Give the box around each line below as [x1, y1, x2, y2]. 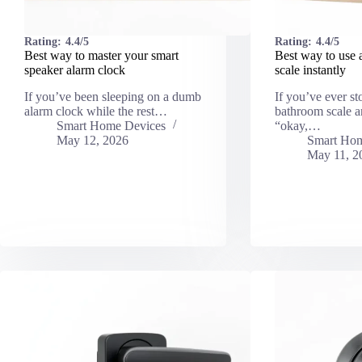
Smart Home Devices [57, 118, 166, 133]
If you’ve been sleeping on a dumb [24, 89, 201, 103]
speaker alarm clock [24, 62, 125, 77]
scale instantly [274, 62, 346, 77]
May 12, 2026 [57, 133, 128, 147]
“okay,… [274, 118, 321, 133]
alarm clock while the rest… [24, 103, 167, 118]
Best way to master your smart [24, 48, 179, 62]
